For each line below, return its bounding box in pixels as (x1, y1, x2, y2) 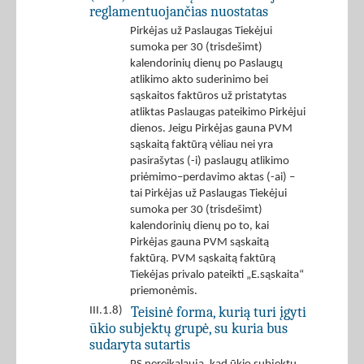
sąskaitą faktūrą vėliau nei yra (130, 139, 273, 152)
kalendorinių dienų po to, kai (130, 220, 269, 233)
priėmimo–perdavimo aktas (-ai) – (130, 171, 295, 184)
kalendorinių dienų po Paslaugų (130, 58, 283, 71)
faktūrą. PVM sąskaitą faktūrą (130, 253, 275, 266)
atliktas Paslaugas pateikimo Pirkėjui (130, 106, 305, 119)
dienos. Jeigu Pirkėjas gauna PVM (130, 123, 292, 136)
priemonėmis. (130, 285, 197, 298)
